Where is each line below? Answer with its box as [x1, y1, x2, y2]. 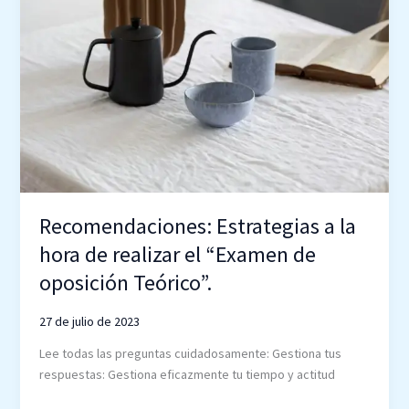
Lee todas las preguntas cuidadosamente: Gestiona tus [38, 344, 341, 362]
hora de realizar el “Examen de [38, 239, 316, 268]
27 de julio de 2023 [38, 312, 140, 330]
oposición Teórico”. [38, 267, 212, 297]
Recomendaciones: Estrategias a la [38, 211, 356, 240]
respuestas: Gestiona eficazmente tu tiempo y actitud [38, 365, 335, 383]
